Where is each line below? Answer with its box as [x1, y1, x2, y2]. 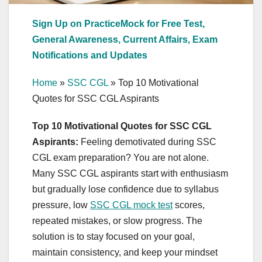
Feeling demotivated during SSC [81, 136, 216, 147]
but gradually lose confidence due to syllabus [32, 184, 219, 194]
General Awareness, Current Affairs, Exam [32, 34, 218, 44]
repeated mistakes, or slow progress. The [32, 215, 202, 226]
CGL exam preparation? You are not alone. [32, 152, 209, 163]
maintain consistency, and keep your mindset [32, 247, 218, 257]
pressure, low [32, 199, 90, 210]
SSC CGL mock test [90, 199, 173, 210]
